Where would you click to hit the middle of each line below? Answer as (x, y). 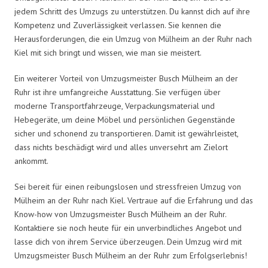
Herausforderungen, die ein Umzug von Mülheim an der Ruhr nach (133, 39)
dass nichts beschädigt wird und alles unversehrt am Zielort (121, 147)
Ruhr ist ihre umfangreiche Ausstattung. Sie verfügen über (118, 92)
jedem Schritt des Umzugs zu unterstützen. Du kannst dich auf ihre (132, 11)
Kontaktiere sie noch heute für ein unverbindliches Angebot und (128, 228)
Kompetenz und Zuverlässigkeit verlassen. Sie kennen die (118, 25)
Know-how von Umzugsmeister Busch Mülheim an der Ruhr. (120, 214)
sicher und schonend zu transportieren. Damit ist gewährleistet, (126, 133)
